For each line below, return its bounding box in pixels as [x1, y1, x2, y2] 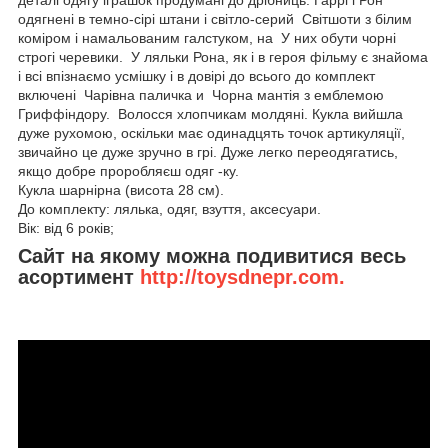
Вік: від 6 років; [18, 219, 114, 236]
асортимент [18, 265, 140, 288]
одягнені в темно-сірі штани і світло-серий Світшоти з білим [18, 10, 412, 27]
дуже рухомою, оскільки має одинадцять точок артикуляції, [18, 124, 405, 141]
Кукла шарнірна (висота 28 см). [18, 181, 224, 198]
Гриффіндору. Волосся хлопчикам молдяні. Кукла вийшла [18, 105, 403, 122]
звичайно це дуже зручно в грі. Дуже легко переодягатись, [18, 143, 398, 160]
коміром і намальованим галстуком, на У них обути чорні [18, 29, 396, 46]
